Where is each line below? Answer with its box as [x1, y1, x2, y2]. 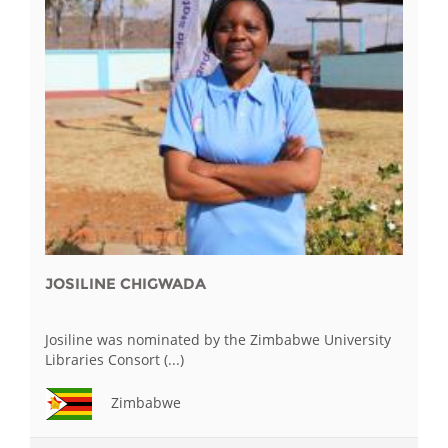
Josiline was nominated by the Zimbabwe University [45, 329, 391, 349]
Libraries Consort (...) [45, 349, 184, 369]
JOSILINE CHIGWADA [45, 273, 206, 293]
